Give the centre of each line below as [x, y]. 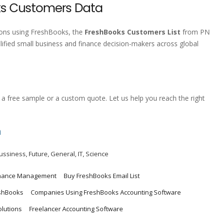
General [63, 154]
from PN [195, 32]
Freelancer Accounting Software [76, 209]
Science [97, 154]
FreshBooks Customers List [133, 32]
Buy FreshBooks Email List [102, 176]
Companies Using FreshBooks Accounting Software [106, 192]
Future [38, 154]
